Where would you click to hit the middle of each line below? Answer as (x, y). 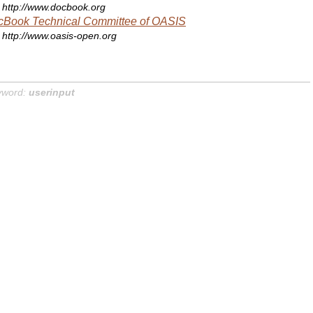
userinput (52, 92)
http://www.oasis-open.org (60, 36)
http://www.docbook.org (54, 7)
